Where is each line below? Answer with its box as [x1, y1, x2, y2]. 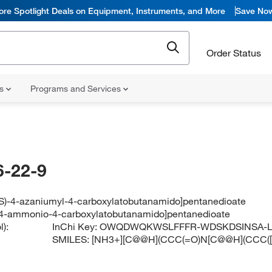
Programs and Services [30, 83, 123, 94]
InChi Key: [52, 220, 100, 233]
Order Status [206, 46, 261, 59]
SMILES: [52, 233, 92, 245]
